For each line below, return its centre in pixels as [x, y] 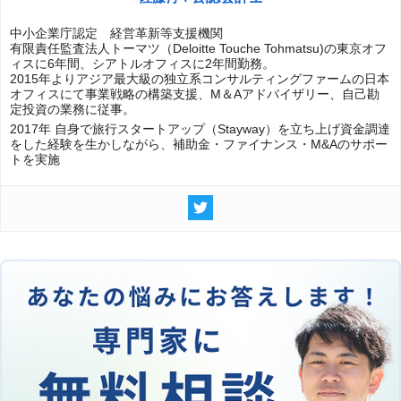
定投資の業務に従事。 [73, 109]
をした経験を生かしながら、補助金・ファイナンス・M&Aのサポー [199, 144]
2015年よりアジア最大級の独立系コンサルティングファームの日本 [200, 78]
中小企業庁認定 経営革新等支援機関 [116, 33]
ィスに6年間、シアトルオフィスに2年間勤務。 [142, 63]
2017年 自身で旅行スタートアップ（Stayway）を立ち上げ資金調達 [200, 128]
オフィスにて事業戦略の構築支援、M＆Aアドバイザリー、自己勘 [195, 94]
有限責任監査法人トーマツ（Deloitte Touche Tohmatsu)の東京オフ [198, 48]
